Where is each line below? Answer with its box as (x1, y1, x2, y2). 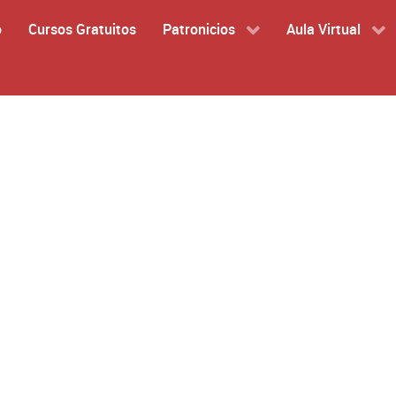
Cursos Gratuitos (27, 19, 136, 39)
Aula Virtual (286, 19, 361, 39)
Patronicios (162, 19, 235, 39)
